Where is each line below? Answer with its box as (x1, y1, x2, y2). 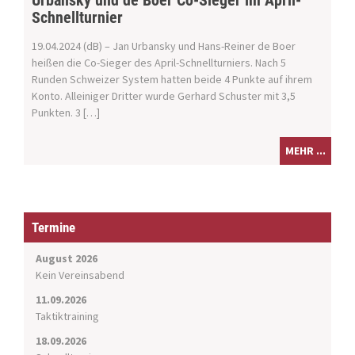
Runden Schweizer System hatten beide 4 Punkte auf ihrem (32, 72, 312, 87)
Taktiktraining (36, 309, 99, 324)
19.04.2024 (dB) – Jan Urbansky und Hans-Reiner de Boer (32, 39, 296, 54)
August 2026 (36, 251, 97, 266)
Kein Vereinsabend (36, 268, 124, 283)
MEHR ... (285, 143, 326, 158)
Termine (32, 219, 75, 236)
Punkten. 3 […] (32, 105, 100, 120)
